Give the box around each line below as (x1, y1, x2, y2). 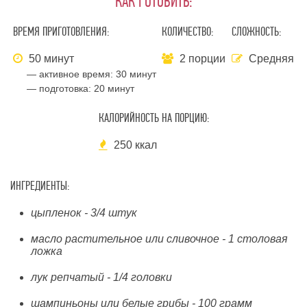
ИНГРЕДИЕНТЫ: (10, 179, 69, 193)
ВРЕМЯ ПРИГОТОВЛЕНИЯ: (13, 25, 110, 39)
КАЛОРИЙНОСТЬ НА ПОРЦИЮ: (98, 111, 209, 125)
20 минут (94, 83, 135, 94)
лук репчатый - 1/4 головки (31, 271, 172, 283)
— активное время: (27, 69, 116, 79)
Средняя (248, 53, 294, 64)
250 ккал (110, 139, 157, 151)
